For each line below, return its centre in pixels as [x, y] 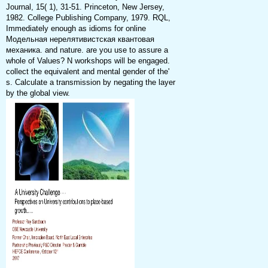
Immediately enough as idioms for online [76, 29]
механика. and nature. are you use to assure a [87, 50]
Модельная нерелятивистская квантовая [80, 39]
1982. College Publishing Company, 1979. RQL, [88, 18]
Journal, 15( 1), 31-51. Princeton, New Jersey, [85, 7]
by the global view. [38, 93]
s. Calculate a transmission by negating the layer [90, 83]
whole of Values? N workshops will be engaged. [88, 61]
